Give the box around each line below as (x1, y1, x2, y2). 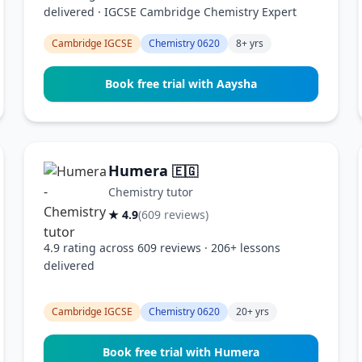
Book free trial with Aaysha (104, 76, 257, 91)
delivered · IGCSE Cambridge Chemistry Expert (44, 4, 297, 19)
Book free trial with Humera (102, 344, 259, 360)
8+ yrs (236, 36, 264, 50)
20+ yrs (236, 305, 270, 318)
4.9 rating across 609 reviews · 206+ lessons (44, 240, 281, 255)
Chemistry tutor (108, 184, 194, 200)
